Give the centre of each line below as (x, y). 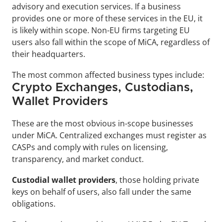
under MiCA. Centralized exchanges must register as (109, 136)
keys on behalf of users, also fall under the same (102, 192)
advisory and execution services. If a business (96, 7)
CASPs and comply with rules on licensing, (90, 147)
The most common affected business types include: (108, 75)
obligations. (34, 204)
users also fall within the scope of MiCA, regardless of (111, 42)
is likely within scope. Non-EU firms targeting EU (101, 30)
